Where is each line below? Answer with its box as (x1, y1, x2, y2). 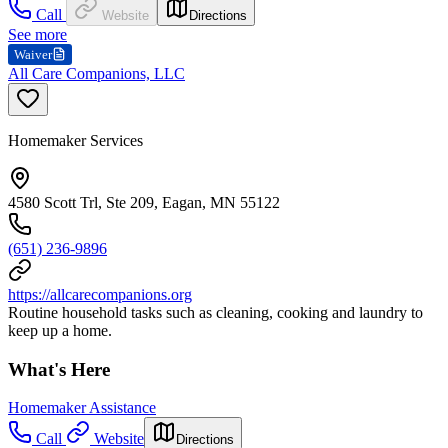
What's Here (8, 358, 110, 380)
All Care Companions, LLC (8, 64, 185, 82)
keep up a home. (8, 321, 112, 339)
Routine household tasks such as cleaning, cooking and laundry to (8, 303, 423, 321)
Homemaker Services (8, 131, 143, 149)
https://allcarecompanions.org (8, 285, 192, 303)
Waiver (14, 46, 52, 62)
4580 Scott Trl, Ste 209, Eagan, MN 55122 (8, 193, 280, 211)
